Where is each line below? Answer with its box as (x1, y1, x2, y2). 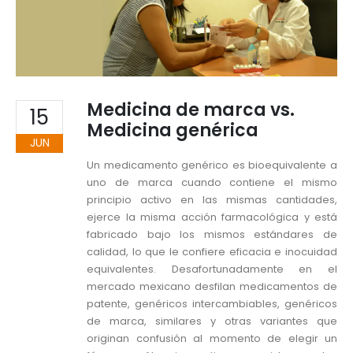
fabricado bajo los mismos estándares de (87, 227, 337, 243)
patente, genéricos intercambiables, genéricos (87, 296, 337, 312)
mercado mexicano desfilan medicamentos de (87, 279, 337, 295)
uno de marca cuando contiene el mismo (87, 175, 337, 191)
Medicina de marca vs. (87, 98, 295, 123)
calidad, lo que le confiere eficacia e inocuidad (87, 244, 337, 260)
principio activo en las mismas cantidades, (87, 192, 337, 208)
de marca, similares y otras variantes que (87, 314, 337, 329)
